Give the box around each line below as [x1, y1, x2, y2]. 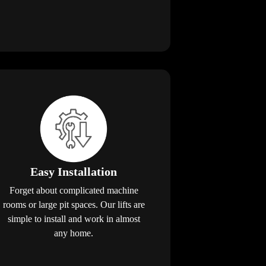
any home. [54, 227, 94, 238]
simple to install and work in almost [7, 213, 140, 224]
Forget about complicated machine [9, 185, 138, 195]
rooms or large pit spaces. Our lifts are [2, 199, 145, 210]
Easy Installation [30, 164, 118, 178]
